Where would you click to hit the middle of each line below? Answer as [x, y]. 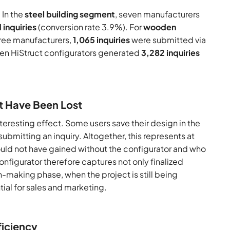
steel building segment [70, 14]
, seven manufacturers [158, 14]
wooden [160, 27]
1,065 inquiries [102, 40]
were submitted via [168, 40]
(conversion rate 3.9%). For [91, 27]
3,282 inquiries [171, 53]
